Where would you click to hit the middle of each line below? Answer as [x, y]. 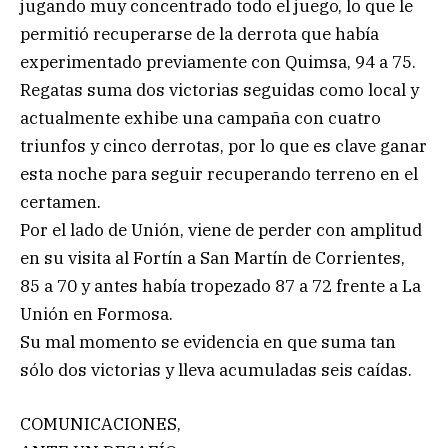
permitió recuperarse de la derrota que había [199, 33]
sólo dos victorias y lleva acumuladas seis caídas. [216, 369]
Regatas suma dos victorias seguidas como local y [219, 89]
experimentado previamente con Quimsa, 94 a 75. [218, 61]
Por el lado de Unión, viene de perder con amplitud [221, 229]
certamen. [60, 201]
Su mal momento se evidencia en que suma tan [208, 341]
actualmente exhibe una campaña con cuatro [200, 117]
